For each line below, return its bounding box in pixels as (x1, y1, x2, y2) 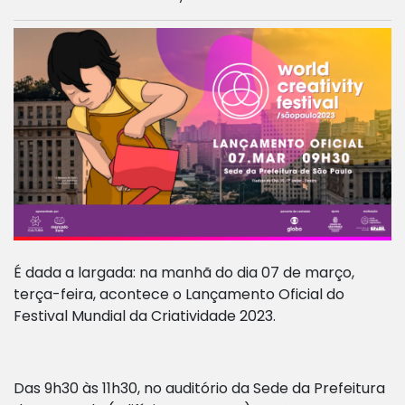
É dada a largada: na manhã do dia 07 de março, (14, 262, 354, 284)
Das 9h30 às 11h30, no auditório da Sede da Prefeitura (14, 378, 385, 400)
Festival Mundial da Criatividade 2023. (14, 306, 279, 327)
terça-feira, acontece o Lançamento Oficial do (14, 284, 344, 306)
